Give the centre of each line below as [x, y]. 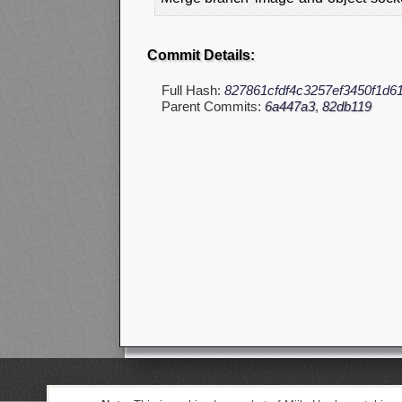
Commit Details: [201, 56]
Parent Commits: [213, 107]
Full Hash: [193, 91]
